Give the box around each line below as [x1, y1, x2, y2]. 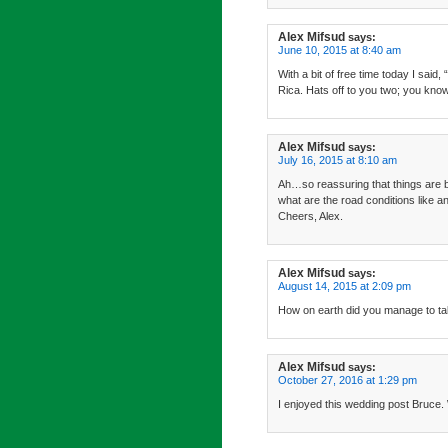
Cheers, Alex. [278, 210, 343, 222]
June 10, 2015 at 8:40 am [278, 44, 401, 56]
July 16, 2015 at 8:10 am [278, 154, 397, 166]
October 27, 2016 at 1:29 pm [278, 374, 417, 386]
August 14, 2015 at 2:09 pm [278, 280, 411, 292]
